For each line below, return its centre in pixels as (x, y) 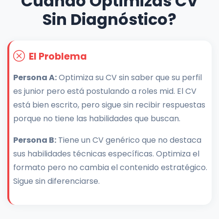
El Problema (58, 56)
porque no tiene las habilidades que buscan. (97, 119)
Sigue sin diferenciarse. (56, 181)
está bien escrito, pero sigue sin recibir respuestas (109, 105)
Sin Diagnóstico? (109, 20)
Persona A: (35, 78)
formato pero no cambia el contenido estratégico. (110, 168)
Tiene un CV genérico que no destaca (129, 140)
